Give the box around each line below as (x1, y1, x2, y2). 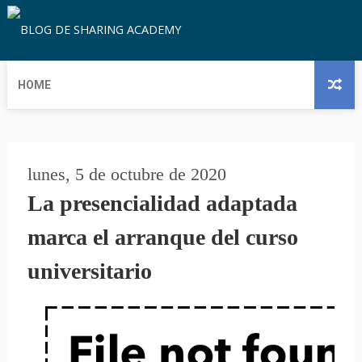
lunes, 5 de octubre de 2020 (27, 165, 226, 184)
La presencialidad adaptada (27, 191, 297, 216)
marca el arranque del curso (27, 225, 298, 250)
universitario (27, 259, 152, 284)
